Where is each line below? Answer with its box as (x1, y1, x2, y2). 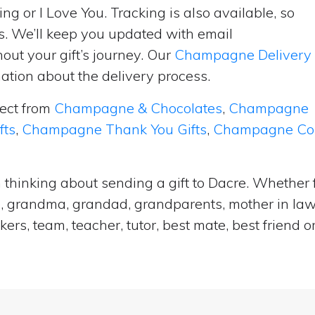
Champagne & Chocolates (54, 99, 222, 117)
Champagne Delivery (174, 46, 311, 63)
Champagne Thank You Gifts (22, 120, 207, 138)
